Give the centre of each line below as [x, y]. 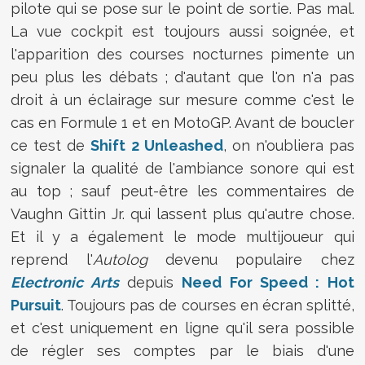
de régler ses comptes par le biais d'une [182, 350]
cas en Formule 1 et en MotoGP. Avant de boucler [182, 122]
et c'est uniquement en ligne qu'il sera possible [182, 328]
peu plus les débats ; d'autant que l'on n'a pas [182, 77]
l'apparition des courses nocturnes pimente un [182, 54]
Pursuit [36, 305]
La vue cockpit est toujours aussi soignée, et [182, 31]
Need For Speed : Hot [268, 282]
